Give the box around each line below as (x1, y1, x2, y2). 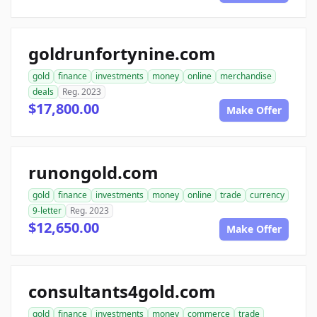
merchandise (220, 70, 272, 82)
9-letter (33, 204, 62, 217)
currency (250, 189, 284, 201)
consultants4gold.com (28, 279, 216, 303)
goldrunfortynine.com (28, 42, 216, 65)
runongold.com (28, 161, 158, 184)
